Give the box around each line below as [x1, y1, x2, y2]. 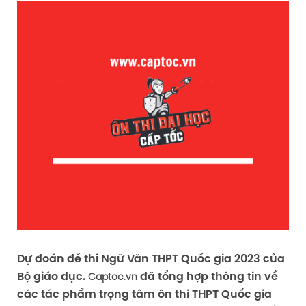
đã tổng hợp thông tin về [137, 270, 278, 283]
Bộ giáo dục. [16, 270, 88, 283]
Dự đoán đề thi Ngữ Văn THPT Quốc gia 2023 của [16, 253, 285, 265]
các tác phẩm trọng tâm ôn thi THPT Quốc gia [16, 288, 272, 301]
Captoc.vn [87, 272, 137, 283]
